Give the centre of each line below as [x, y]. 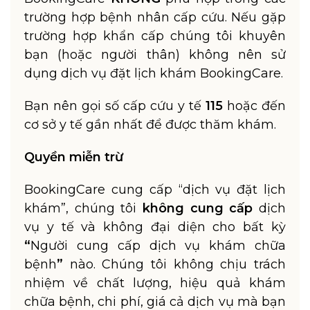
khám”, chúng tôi [81, 208]
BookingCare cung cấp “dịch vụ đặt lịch [155, 190]
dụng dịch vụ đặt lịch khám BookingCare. [154, 73]
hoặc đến [254, 106]
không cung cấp [195, 208]
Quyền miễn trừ [74, 157]
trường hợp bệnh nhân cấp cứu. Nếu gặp [155, 17]
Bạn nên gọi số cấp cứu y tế [115, 106]
